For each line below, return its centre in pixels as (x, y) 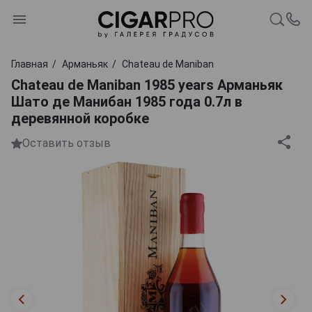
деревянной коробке (80, 118)
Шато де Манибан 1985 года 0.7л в (127, 101)
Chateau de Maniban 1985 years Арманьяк (147, 85)
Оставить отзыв (67, 143)
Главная (30, 64)
